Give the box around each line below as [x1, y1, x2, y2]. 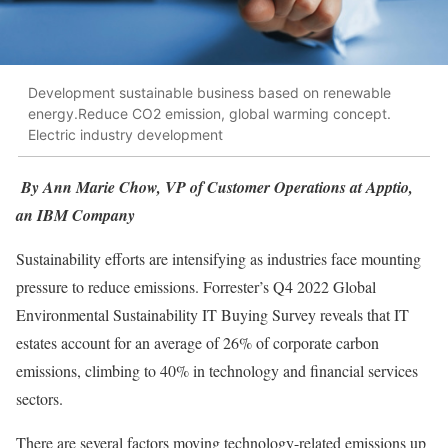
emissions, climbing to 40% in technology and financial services [16, 359, 418, 381]
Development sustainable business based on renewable [28, 84, 391, 102]
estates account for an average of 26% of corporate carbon [16, 331, 379, 353]
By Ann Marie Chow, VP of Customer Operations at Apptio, [21, 175, 413, 198]
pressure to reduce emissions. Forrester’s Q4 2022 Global [16, 275, 376, 297]
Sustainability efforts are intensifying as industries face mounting [16, 247, 421, 269]
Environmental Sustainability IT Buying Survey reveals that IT [16, 303, 409, 325]
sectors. [16, 387, 63, 409]
